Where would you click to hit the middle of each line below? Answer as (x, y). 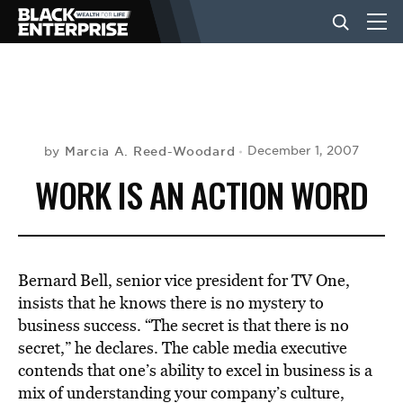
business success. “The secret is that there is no (184, 325)
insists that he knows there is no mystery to (171, 303)
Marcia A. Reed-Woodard (150, 151)
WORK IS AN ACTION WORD (201, 194)
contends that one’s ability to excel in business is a (195, 370)
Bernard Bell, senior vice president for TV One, (184, 280)
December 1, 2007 (304, 151)
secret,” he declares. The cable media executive (183, 348)
